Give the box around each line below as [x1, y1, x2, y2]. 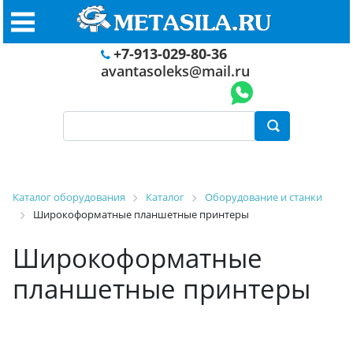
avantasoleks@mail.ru [100, 61, 250, 80]
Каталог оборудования [13, 190, 125, 204]
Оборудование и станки [205, 190, 322, 204]
